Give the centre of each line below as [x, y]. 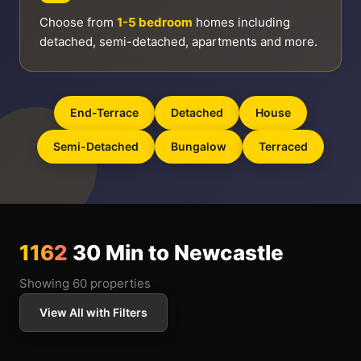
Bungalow [199, 146]
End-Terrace [104, 112]
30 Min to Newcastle [176, 253]
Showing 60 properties [85, 283]
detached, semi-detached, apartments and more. [178, 41]
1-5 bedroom [155, 22]
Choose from [78, 22]
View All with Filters [93, 312]
